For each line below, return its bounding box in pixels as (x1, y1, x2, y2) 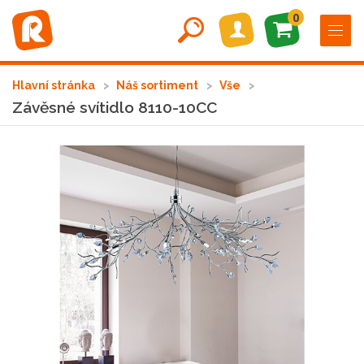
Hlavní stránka (12, 79, 97, 92)
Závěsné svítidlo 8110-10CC (12, 98, 217, 116)
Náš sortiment (116, 79, 201, 92)
